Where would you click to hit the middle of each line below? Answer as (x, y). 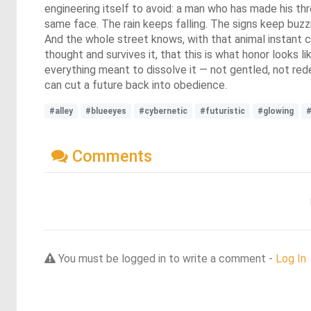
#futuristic (222, 111)
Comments (110, 156)
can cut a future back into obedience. (136, 85)
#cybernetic (163, 111)
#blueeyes (106, 111)
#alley (61, 111)
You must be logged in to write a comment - (166, 258)
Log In (291, 258)
